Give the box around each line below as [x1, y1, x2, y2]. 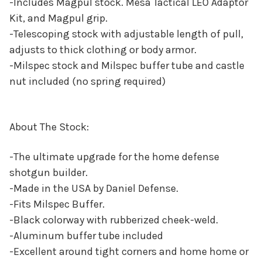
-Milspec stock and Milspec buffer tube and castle [9, 59, 244, 73]
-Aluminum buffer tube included [9, 229, 163, 243]
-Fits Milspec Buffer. [9, 198, 105, 211]
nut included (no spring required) [9, 75, 166, 88]
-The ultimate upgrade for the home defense [9, 150, 219, 164]
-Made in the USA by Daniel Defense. [9, 182, 178, 195]
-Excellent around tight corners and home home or [9, 245, 249, 258]
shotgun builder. [9, 166, 88, 180]
